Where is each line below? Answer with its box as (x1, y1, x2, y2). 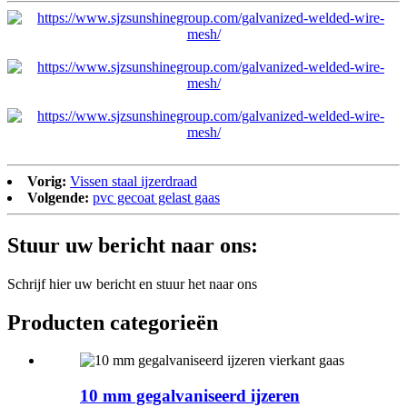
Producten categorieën (7, 310, 218, 334)
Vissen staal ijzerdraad (70, 173, 197, 189)
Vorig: (27, 173, 66, 189)
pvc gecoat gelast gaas (93, 189, 220, 205)
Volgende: (27, 189, 89, 205)
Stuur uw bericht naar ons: (7, 233, 258, 257)
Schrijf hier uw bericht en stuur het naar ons (7, 275, 257, 292)
